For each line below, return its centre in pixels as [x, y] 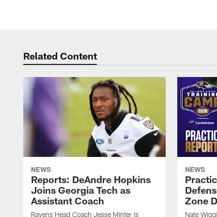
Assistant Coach [68, 201]
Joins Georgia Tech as [81, 190]
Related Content [60, 56]
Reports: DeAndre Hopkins [91, 179]
